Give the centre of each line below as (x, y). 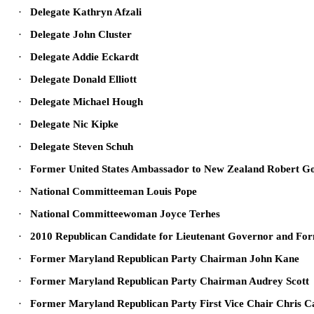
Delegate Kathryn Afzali (86, 12)
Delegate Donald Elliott (83, 79)
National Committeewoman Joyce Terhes (125, 214)
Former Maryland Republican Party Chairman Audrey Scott (170, 281)
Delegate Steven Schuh (82, 146)
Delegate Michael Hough (87, 102)
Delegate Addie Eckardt (84, 57)
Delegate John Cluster (81, 34)
